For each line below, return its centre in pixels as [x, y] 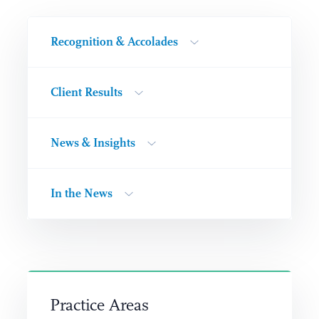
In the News [81, 194]
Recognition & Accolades [114, 42]
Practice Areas [99, 305]
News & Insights [93, 143]
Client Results [86, 93]
